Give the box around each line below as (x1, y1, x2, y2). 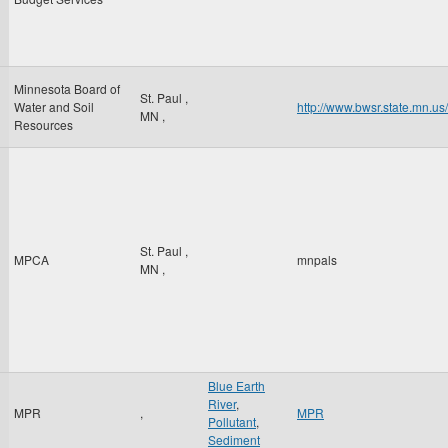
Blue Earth (208, 377, 265, 394)
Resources (14, 116, 73, 133)
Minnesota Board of (14, 80, 120, 97)
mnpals (297, 251, 337, 268)
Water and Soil (14, 98, 94, 115)
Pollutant (208, 413, 256, 430)
